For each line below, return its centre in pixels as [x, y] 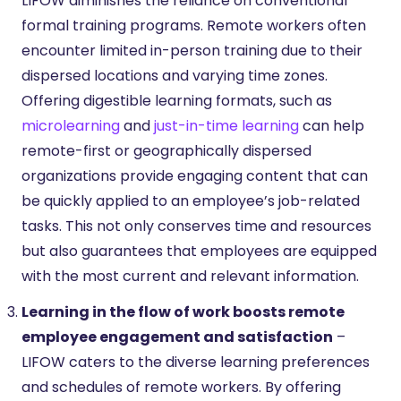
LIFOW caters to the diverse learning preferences [196, 362]
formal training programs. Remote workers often [194, 25]
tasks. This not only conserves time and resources [196, 226]
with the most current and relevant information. [190, 276]
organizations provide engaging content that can [195, 175]
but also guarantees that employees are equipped [199, 251]
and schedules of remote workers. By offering [181, 387]
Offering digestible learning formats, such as [177, 100]
